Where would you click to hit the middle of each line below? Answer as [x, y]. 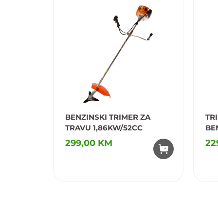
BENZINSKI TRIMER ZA [108, 117]
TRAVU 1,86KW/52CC [104, 127]
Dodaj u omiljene [94, 186]
